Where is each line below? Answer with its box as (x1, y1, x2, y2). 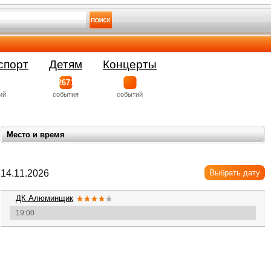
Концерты (103, 58, 157, 71)
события (53, 91, 79, 98)
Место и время (7, 130, 65, 139)
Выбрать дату (209, 168, 260, 177)
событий (117, 91, 143, 98)
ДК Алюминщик (16, 194, 74, 203)
